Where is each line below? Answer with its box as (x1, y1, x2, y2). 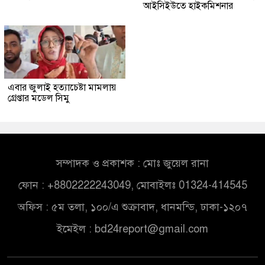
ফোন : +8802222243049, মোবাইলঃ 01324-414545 (18, 179, 247, 192)
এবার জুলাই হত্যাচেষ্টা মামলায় (8, 82, 116, 94)
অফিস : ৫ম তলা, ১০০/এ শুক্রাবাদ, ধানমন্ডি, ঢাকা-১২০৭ (18, 201, 247, 214)
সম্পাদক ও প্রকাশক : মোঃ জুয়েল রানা (56, 157, 209, 170)
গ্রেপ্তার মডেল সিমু (8, 92, 70, 105)
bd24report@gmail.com (95, 222, 208, 236)
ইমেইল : (57, 222, 95, 236)
